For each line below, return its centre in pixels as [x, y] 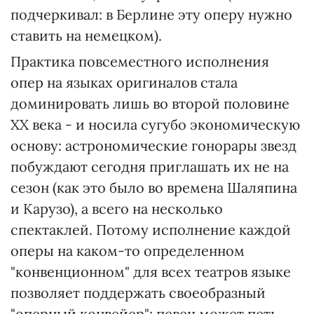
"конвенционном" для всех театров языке [151, 272]
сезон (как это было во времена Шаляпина [154, 187]
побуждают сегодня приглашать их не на [150, 166]
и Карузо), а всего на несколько [117, 209]
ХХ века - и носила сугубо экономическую [155, 124]
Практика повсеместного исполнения [140, 61]
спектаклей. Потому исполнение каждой [151, 230]
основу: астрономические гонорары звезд [153, 145]
